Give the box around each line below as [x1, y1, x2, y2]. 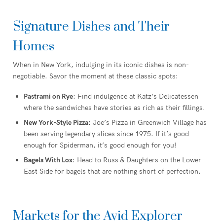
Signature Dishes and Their [13, 18, 170, 35]
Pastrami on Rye [24, 92, 73, 101]
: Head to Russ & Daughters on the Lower [73, 155, 201, 165]
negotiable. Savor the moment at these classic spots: [13, 71, 178, 80]
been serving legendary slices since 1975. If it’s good [24, 129, 189, 139]
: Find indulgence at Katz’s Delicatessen [73, 92, 198, 101]
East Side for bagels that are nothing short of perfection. [24, 167, 201, 176]
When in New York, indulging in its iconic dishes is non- [13, 60, 189, 69]
